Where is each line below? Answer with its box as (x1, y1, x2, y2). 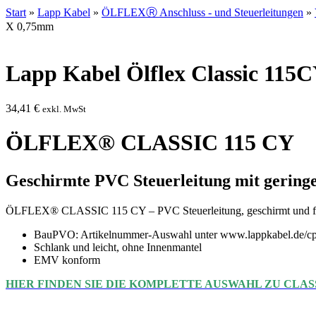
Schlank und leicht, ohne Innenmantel (34, 241, 202, 253)
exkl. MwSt (42, 103, 86, 114)
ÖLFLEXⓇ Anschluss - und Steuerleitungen (102, 6, 303, 18)
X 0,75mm (6, 20, 54, 32)
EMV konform (34, 253, 100, 266)
